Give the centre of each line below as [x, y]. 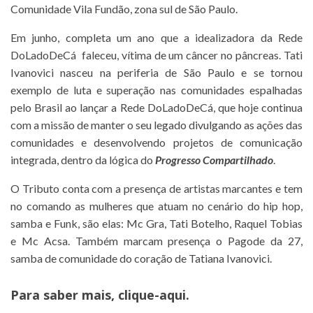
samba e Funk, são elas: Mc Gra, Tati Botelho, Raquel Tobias [156, 224]
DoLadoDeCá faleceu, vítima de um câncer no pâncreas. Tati [156, 55]
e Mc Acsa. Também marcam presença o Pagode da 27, [156, 241]
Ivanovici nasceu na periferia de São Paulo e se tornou [156, 73]
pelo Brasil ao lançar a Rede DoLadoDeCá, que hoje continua [156, 108]
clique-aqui [152, 295]
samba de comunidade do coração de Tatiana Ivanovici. [141, 259]
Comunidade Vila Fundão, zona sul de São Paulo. [124, 9]
